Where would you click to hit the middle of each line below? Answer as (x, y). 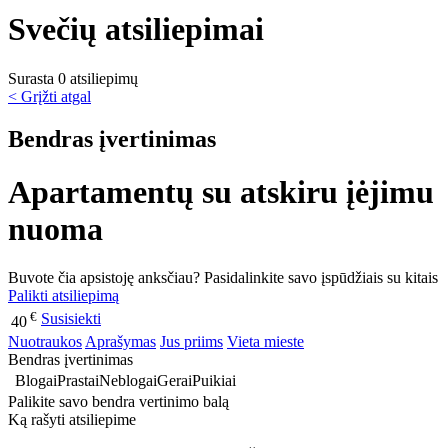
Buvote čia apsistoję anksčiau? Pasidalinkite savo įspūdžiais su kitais (223, 278)
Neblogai (128, 381)
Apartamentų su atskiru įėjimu (221, 192)
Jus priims (191, 342)
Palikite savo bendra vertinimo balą (118, 402)
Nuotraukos (45, 342)
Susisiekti (71, 319)
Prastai (78, 381)
